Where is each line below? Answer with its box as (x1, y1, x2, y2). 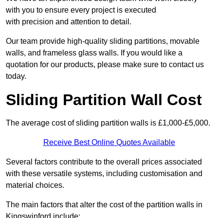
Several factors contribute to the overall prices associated (6, 158, 202, 166)
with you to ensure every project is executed (6, 6, 156, 15)
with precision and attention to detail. (6, 18, 131, 26)
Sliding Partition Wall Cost (6, 91, 202, 109)
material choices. (6, 181, 64, 190)
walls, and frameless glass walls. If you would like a (6, 49, 182, 57)
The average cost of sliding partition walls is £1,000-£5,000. (6, 119, 210, 127)
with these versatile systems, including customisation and (6, 169, 202, 178)
